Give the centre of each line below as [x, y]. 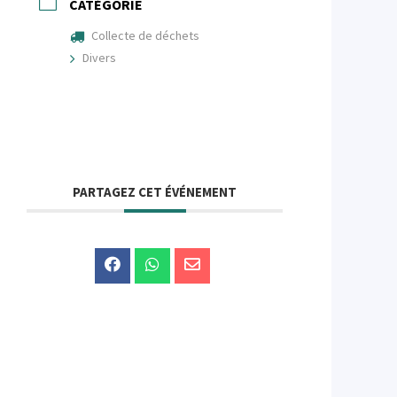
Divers [100, 58]
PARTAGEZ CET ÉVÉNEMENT [155, 192]
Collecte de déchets [146, 35]
